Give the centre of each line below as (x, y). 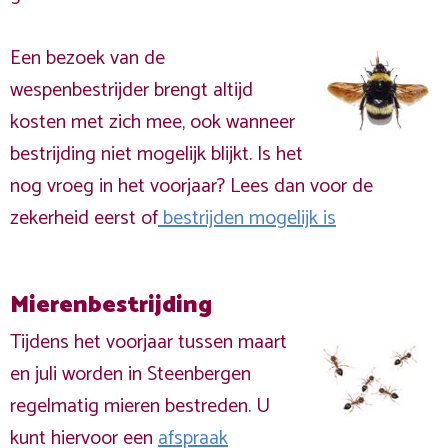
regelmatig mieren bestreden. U (140, 406)
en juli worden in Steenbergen (130, 374)
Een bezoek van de (87, 58)
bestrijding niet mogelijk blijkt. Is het (156, 154)
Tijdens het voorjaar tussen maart (148, 342)
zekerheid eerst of (84, 218)
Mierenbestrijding (111, 305)
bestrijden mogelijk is (247, 218)
